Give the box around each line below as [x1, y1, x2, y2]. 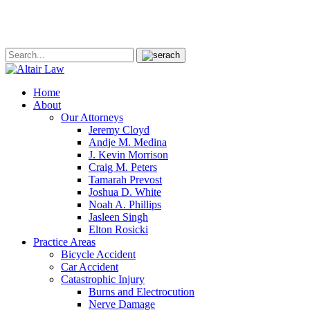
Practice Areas [33, 236, 95, 248]
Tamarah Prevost [89, 174, 162, 185]
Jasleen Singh [89, 211, 148, 223]
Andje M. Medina [89, 136, 167, 148]
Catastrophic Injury [61, 273, 145, 285]
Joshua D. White [89, 186, 161, 198]
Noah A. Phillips [89, 199, 161, 210]
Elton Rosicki [89, 224, 148, 235]
